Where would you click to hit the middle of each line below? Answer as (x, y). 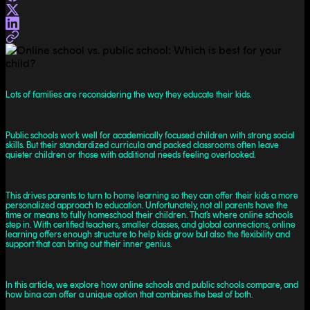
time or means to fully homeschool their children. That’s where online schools (149, 215)
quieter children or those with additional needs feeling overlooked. (130, 154)
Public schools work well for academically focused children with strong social (150, 135)
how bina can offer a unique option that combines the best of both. (129, 294)
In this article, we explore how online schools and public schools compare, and (152, 284)
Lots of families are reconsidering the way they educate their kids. (128, 94)
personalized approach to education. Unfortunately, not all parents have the (147, 205)
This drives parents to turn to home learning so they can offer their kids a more (152, 195)
